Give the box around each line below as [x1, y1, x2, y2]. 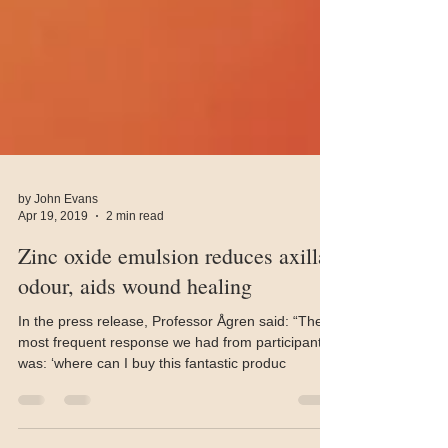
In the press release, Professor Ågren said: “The [18, 349, 323, 365]
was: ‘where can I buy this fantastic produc [18, 391, 286, 407]
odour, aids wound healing [18, 307, 252, 336]
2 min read [106, 244, 164, 259]
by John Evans [18, 228, 98, 242]
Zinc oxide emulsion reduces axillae [18, 277, 338, 306]
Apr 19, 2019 [18, 244, 88, 259]
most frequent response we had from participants [18, 370, 329, 386]
